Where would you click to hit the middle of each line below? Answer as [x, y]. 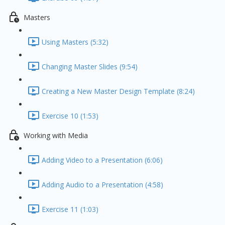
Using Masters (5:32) [75, 42]
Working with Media [56, 136]
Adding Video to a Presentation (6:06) [102, 160]
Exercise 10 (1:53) [70, 116]
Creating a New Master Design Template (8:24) [118, 91]
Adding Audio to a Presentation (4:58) [102, 185]
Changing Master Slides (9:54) [90, 67]
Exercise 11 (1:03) [70, 209]
